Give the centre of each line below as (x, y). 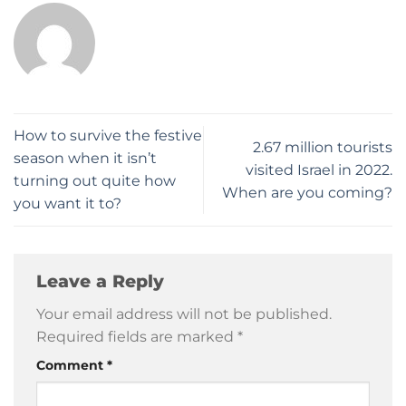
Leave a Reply (103, 280)
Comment (72, 366)
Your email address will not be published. (184, 314)
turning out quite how (95, 181)
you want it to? (68, 204)
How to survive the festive (108, 136)
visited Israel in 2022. (319, 169)
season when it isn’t (85, 159)
